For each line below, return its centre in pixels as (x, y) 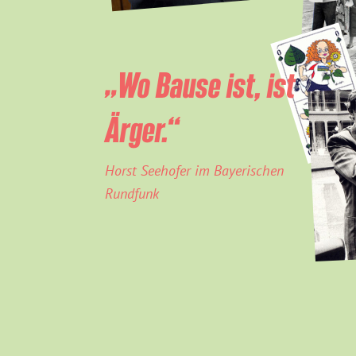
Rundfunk (132, 193)
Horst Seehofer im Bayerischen (194, 170)
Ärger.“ (142, 129)
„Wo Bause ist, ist (200, 84)
